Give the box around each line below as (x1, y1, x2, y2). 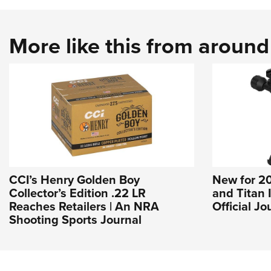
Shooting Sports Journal (9, 211, 142, 229)
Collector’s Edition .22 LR (9, 184, 146, 203)
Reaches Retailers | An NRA (9, 197, 159, 216)
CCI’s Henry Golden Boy (9, 171, 140, 189)
